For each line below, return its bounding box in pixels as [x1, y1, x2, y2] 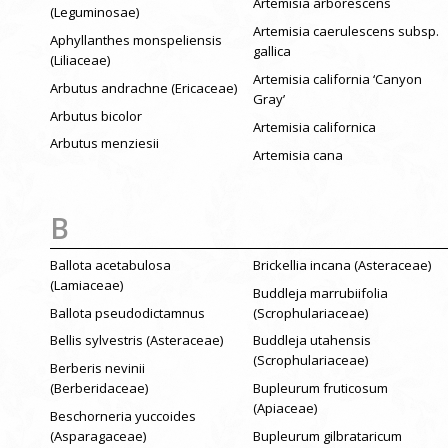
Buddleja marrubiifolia [252, 283, 388, 302]
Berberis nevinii [50, 359, 145, 378]
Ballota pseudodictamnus [50, 303, 205, 322]
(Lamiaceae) [50, 275, 123, 294]
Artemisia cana [252, 145, 343, 164]
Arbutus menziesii [50, 134, 159, 153]
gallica [252, 42, 291, 61]
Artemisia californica [252, 117, 376, 136]
